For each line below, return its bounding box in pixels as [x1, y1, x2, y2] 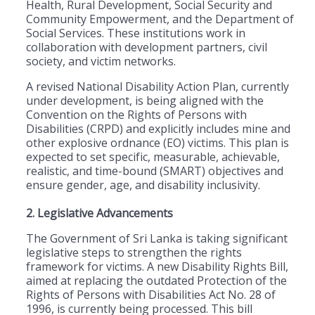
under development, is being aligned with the [26, 93, 264, 109]
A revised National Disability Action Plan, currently [26, 79, 289, 95]
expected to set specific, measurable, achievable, [26, 149, 280, 165]
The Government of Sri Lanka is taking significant [26, 231, 288, 247]
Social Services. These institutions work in [26, 25, 245, 41]
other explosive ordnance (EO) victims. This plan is [26, 135, 289, 151]
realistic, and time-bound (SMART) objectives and [26, 163, 283, 179]
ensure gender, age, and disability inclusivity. [26, 177, 260, 193]
